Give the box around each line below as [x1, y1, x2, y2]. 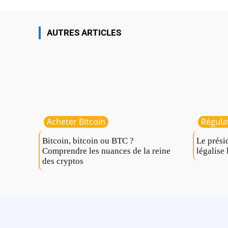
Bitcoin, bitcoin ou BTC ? [42, 136, 134, 146]
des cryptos [42, 156, 83, 166]
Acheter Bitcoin [47, 116, 105, 128]
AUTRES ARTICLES [47, 27, 121, 38]
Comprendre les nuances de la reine [42, 146, 170, 156]
